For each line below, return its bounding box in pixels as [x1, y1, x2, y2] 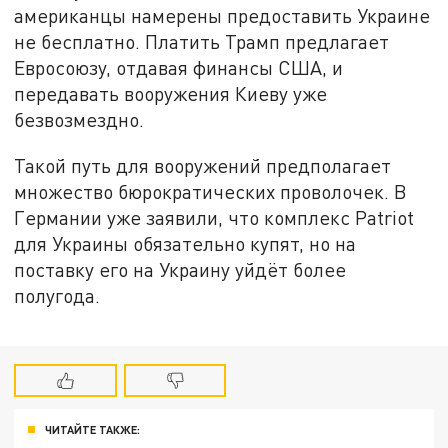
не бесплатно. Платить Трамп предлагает [14, 30, 390, 54]
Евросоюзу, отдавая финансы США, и [14, 56, 344, 80]
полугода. [14, 284, 101, 308]
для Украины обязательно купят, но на [14, 232, 357, 256]
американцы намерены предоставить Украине [14, 4, 431, 28]
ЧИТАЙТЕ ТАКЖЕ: [45, 422, 140, 436]
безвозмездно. [14, 108, 145, 132]
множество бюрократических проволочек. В [14, 180, 408, 204]
